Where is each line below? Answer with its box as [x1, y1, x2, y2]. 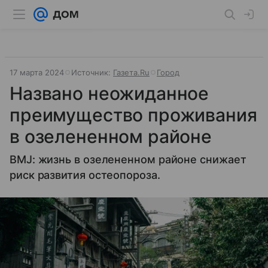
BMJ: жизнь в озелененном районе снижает [10, 153, 246, 166]
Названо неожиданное [10, 83, 209, 104]
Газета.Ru [113, 68, 150, 77]
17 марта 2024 [10, 68, 64, 77]
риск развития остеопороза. [10, 169, 160, 181]
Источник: [71, 68, 113, 77]
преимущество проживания [10, 104, 257, 126]
